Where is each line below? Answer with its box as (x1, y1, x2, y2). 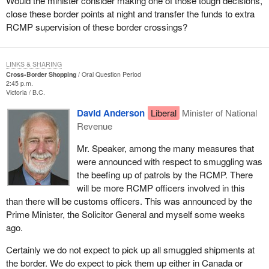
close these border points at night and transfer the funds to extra (5, 7, 255, 20)
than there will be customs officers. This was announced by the (5, 194, 252, 207)
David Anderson (76, 106, 145, 119)
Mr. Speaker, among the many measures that (76, 141, 254, 154)
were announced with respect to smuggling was (76, 154, 262, 168)
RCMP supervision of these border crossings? (5, 20, 187, 33)
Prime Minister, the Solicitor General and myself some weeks (5, 207, 245, 220)
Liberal (150, 106, 177, 119)
